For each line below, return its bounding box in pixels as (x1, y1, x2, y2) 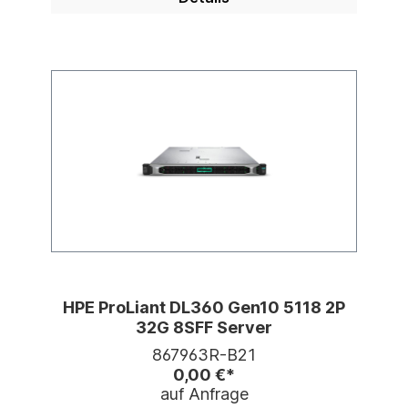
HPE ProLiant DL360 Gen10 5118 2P (63, 298, 345, 318)
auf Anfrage (159, 384, 249, 404)
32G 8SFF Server (136, 318, 272, 338)
